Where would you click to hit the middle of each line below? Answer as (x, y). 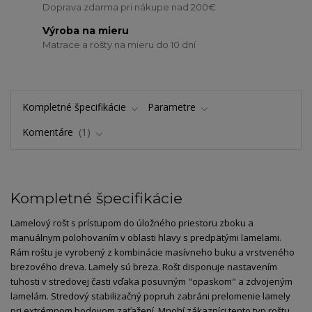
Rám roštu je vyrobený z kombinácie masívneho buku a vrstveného (153, 252)
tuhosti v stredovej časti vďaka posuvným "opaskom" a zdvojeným (151, 282)
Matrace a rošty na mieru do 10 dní (119, 45)
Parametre (172, 107)
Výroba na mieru (86, 31)
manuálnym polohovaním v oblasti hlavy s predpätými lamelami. (146, 238)
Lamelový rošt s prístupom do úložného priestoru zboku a (132, 223)
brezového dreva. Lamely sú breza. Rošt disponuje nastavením (144, 267)
